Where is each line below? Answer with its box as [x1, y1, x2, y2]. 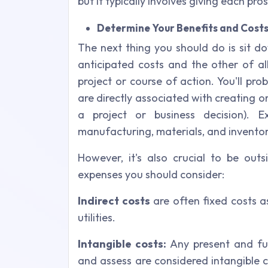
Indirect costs [78, 194, 150, 208]
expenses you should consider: [78, 167, 224, 182]
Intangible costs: [78, 237, 166, 251]
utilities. [78, 211, 115, 225]
